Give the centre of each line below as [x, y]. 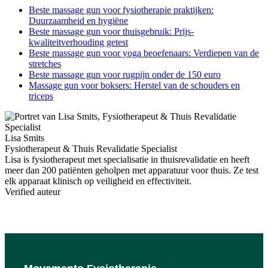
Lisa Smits [25, 138]
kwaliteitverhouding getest [78, 42]
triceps [41, 96]
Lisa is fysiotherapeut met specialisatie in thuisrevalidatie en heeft [127, 159]
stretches [45, 63]
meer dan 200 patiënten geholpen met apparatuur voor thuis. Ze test [132, 170]
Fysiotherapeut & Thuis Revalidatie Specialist [91, 148]
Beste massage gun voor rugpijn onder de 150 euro [125, 74]
